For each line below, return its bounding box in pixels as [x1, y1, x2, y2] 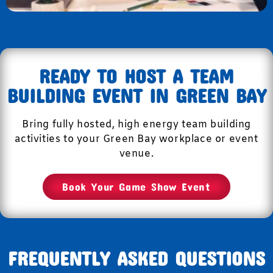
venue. [119, 147, 154, 160]
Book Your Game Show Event [62, 180, 211, 193]
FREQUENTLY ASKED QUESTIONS [8, 247, 265, 269]
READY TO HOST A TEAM [39, 65, 234, 87]
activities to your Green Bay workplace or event [15, 133, 258, 146]
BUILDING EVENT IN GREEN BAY [7, 84, 266, 107]
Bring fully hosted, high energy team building [21, 118, 251, 131]
